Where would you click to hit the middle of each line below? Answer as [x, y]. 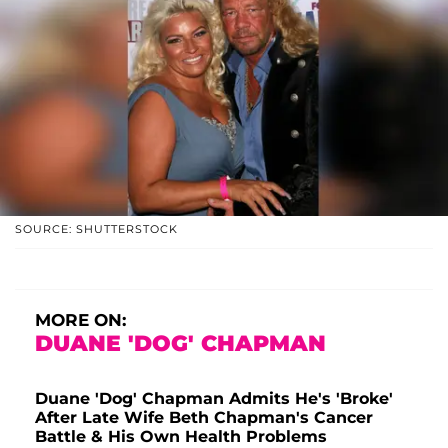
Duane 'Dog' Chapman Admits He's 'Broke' [214, 398]
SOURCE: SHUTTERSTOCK [96, 228]
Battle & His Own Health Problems [181, 436]
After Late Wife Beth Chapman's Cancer [204, 417]
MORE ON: [80, 319]
